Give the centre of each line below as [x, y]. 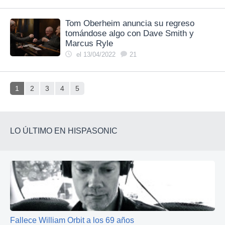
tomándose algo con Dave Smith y [130, 33]
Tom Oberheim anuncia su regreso [130, 23]
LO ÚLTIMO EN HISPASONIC [64, 131]
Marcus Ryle [89, 43]
